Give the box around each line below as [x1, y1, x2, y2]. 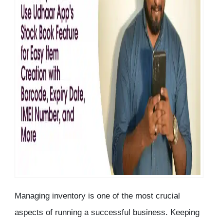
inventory [52, 191, 86, 201]
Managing [15, 191, 52, 201]
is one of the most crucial [86, 191, 180, 201]
